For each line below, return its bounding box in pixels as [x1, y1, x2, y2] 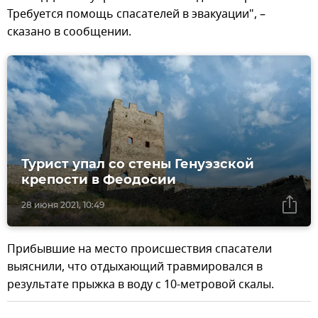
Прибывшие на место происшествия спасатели [7, 241, 272, 258]
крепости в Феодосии [21, 172, 176, 188]
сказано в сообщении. [7, 23, 131, 41]
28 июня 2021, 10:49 [21, 199, 104, 211]
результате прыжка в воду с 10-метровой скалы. [7, 276, 274, 294]
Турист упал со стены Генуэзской [21, 156, 254, 172]
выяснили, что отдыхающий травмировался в [7, 258, 263, 276]
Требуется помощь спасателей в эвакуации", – [7, 6, 265, 23]
